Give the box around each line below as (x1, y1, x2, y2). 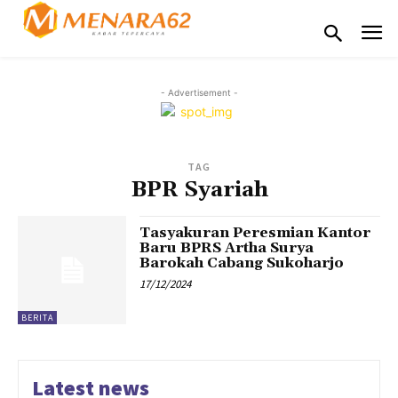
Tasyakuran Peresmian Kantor (139, 223, 371, 242)
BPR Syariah (130, 176, 268, 203)
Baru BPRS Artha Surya (139, 238, 314, 257)
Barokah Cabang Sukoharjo (139, 253, 345, 272)
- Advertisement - (160, 86, 238, 98)
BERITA (21, 311, 53, 323)
